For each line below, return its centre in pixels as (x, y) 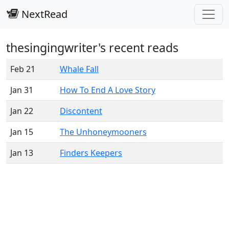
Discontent (81, 111)
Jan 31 (22, 90)
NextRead (43, 14)
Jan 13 (22, 153)
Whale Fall (79, 69)
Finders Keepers (91, 153)
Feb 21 (23, 69)
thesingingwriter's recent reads (92, 48)
